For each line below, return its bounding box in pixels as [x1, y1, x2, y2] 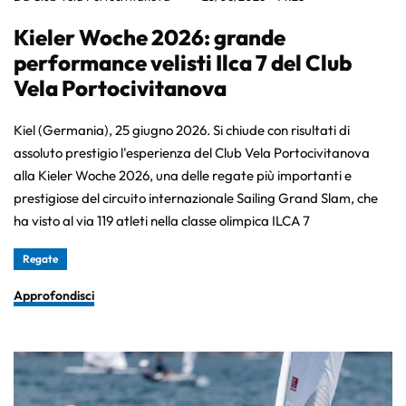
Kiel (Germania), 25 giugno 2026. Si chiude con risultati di [14, 121, 350, 139]
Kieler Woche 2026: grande [14, 23, 285, 51]
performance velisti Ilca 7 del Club [14, 48, 352, 76]
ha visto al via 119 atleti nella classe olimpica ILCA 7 [14, 211, 310, 229]
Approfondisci [14, 286, 94, 304]
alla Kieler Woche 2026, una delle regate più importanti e [14, 166, 352, 184]
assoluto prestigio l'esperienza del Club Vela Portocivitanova [14, 143, 370, 161]
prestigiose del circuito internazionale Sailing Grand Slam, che [14, 188, 378, 207]
